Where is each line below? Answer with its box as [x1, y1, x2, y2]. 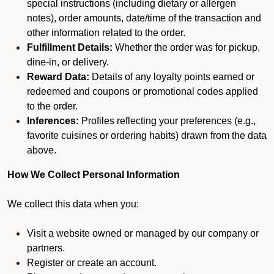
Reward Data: [27, 72, 89, 82]
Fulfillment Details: [27, 42, 113, 53]
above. [27, 145, 56, 155]
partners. [27, 243, 65, 253]
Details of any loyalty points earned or [89, 72, 254, 82]
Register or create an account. [27, 257, 157, 268]
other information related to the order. [27, 28, 188, 38]
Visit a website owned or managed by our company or [27, 228, 259, 239]
